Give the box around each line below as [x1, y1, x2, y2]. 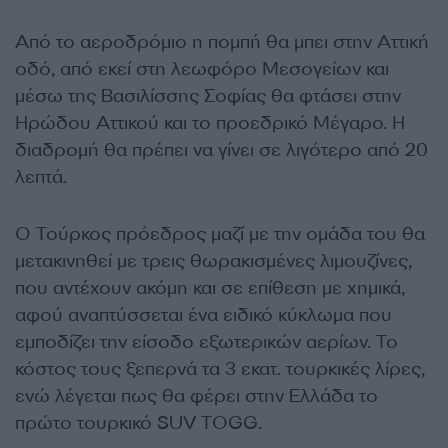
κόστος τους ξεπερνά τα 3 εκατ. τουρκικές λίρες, [15, 357, 425, 382]
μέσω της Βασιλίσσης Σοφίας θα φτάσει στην [15, 84, 401, 109]
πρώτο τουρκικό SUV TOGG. [15, 411, 262, 436]
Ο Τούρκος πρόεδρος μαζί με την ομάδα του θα [15, 222, 425, 247]
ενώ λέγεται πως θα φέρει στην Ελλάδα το [15, 384, 378, 409]
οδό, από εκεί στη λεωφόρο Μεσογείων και [15, 57, 389, 82]
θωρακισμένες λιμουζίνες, [185, 249, 412, 274]
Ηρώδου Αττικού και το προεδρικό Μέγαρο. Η [15, 111, 405, 136]
